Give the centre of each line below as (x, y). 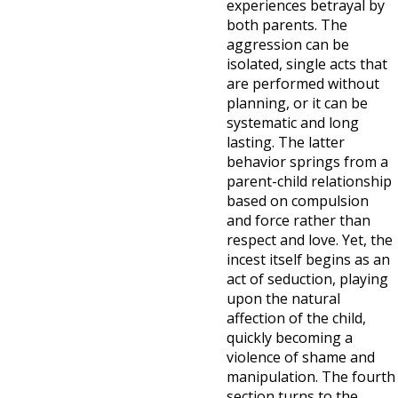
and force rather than (298, 220)
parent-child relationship (309, 181)
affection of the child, (296, 318)
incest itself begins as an (308, 259)
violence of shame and (301, 357)
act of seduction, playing (307, 279)
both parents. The (287, 25)
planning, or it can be (297, 103)
